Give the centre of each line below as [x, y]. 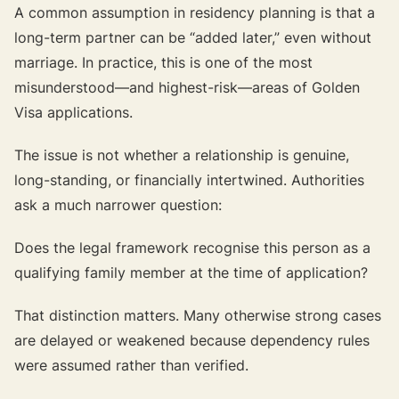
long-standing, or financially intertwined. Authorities [189, 179]
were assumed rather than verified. [131, 365]
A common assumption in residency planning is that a [195, 12]
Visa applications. [73, 112]
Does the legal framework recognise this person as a [192, 247]
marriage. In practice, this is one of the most [163, 62]
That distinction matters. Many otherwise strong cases [198, 315]
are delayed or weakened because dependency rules [192, 340]
